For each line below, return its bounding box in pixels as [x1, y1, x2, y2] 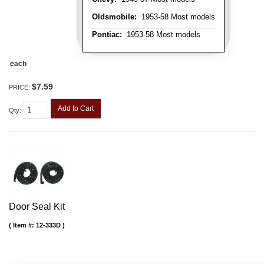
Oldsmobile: [92, 12, 137, 22]
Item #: [13, 221, 36, 229]
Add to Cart [58, 104, 94, 113]
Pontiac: [92, 30, 122, 39]
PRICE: [9, 84, 32, 91]
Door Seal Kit [9, 201, 65, 212]
